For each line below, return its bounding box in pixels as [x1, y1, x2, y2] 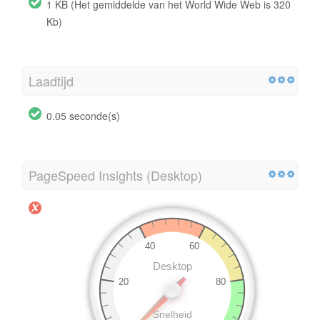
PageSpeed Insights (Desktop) [29, 165, 202, 184]
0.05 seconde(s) [46, 108, 120, 123]
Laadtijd [29, 71, 74, 90]
